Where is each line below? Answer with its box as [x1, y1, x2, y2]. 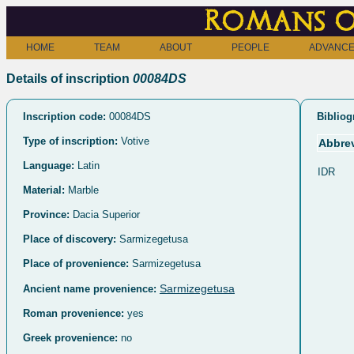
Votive [118, 134, 149, 147]
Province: [23, 208, 70, 220]
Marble [65, 183, 99, 196]
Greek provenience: [23, 331, 118, 344]
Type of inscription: [23, 134, 118, 147]
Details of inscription [6, 71, 133, 86]
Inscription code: [23, 110, 106, 122]
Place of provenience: [23, 257, 129, 269]
